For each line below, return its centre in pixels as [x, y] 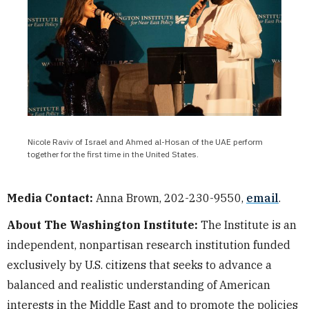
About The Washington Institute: [102, 225]
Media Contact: [50, 198]
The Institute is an [247, 225]
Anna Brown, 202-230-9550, [170, 198]
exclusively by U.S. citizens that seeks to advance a [139, 265]
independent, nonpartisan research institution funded [149, 245]
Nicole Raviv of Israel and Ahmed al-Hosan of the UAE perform [145, 141]
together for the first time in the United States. [113, 154]
